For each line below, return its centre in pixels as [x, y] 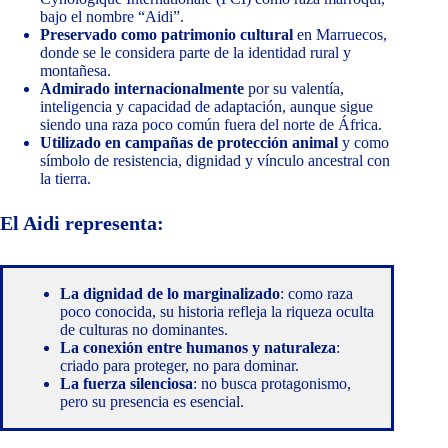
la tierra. [65, 179]
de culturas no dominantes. [144, 330]
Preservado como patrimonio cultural [166, 35]
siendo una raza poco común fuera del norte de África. [211, 125]
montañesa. [75, 71]
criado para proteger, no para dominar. [179, 366]
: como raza [316, 294]
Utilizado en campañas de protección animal [189, 143]
